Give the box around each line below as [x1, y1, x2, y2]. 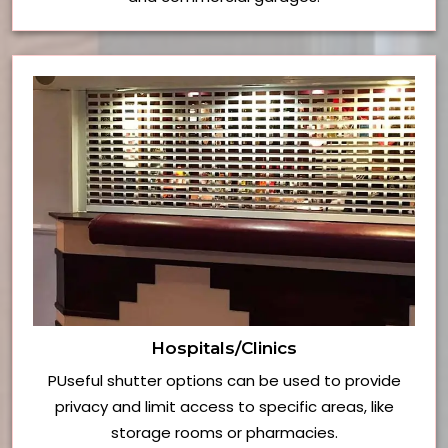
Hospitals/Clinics [151, 338, 297, 359]
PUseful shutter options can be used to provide [47, 370, 401, 392]
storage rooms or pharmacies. [110, 422, 338, 444]
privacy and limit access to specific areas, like [54, 396, 394, 418]
